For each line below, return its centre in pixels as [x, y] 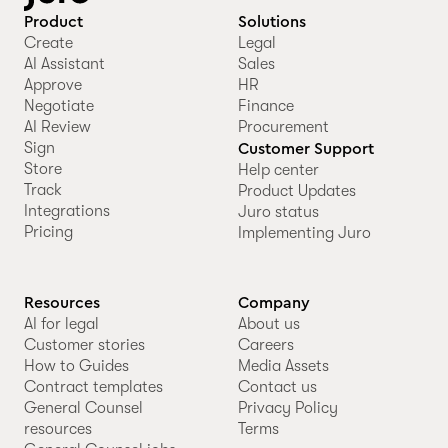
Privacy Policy [287, 407]
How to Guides [76, 365]
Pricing [48, 231]
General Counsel [83, 407]
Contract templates [93, 386]
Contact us [277, 386]
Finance [265, 105]
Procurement [283, 126]
